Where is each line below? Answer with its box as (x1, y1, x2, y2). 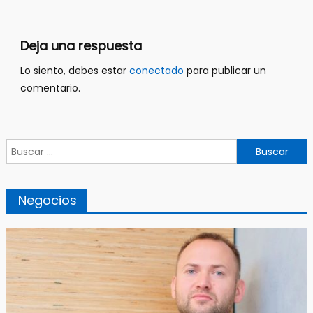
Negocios (17, 191, 77, 210)
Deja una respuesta (20, 37, 142, 55)
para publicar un (183, 64, 266, 78)
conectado (129, 64, 184, 78)
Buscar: (5, 140, 41, 154)
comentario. (20, 81, 80, 96)
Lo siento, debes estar (20, 64, 129, 78)
